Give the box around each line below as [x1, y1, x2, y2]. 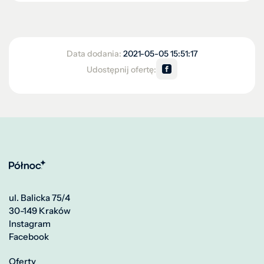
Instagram [9, 217, 51, 229]
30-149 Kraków [9, 204, 71, 216]
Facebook [9, 230, 49, 242]
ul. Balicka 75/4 [9, 192, 70, 203]
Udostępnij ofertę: [87, 64, 156, 75]
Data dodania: [66, 48, 123, 59]
